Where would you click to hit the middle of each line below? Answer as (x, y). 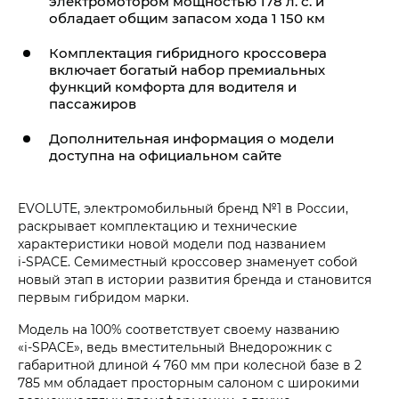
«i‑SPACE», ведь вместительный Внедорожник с (175, 347)
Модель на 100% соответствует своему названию (179, 330)
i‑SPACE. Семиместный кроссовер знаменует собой (188, 262)
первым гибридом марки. (103, 297)
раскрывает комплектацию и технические (158, 226)
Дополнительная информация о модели (191, 138)
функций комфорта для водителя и (173, 87)
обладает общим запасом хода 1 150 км (187, 18)
